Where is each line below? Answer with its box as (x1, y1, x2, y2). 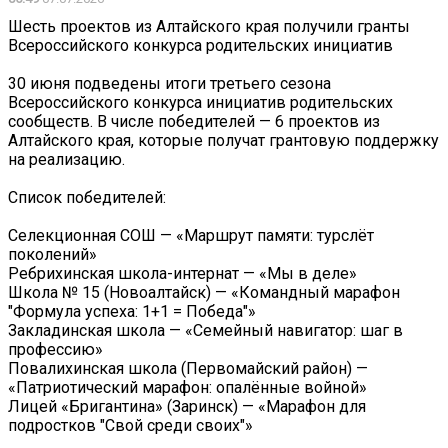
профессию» (8, 339, 103, 359)
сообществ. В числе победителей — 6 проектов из (8, 111, 380, 131)
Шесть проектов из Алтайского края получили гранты (8, 16, 410, 36)
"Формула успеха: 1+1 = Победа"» (8, 301, 256, 321)
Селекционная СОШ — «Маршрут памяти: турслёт (8, 225, 374, 245)
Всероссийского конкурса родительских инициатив (8, 35, 393, 55)
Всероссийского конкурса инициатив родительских (8, 92, 393, 112)
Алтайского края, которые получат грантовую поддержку (8, 130, 439, 150)
